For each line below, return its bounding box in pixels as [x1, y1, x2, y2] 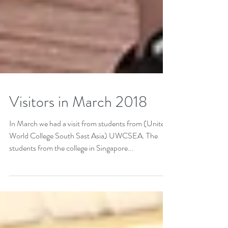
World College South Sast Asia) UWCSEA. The [9, 166, 158, 178]
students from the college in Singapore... [9, 179, 134, 190]
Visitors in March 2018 [9, 128, 147, 149]
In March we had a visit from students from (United [9, 154, 168, 166]
